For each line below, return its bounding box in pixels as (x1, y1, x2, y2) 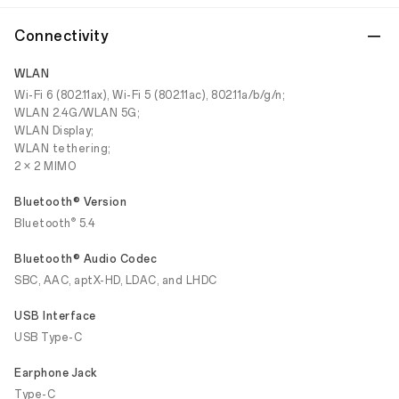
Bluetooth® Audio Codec (14, 253, 157, 265)
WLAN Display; (14, 125, 94, 137)
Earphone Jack (14, 367, 97, 379)
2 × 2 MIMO (14, 160, 76, 173)
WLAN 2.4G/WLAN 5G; (14, 107, 139, 119)
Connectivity (14, 28, 108, 45)
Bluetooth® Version (14, 196, 126, 208)
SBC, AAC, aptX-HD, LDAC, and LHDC (14, 274, 217, 287)
